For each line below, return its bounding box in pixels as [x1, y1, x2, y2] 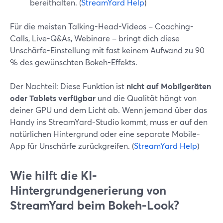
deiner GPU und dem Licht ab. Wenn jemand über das [10, 105, 207, 115]
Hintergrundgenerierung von [10, 182, 166, 198]
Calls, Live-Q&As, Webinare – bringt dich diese [10, 33, 180, 43]
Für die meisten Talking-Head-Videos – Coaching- [10, 21, 194, 31]
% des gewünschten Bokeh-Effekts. [10, 57, 137, 67]
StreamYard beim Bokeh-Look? [10, 197, 179, 213]
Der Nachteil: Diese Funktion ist [10, 81, 126, 91]
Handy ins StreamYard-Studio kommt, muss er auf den [10, 116, 208, 127]
